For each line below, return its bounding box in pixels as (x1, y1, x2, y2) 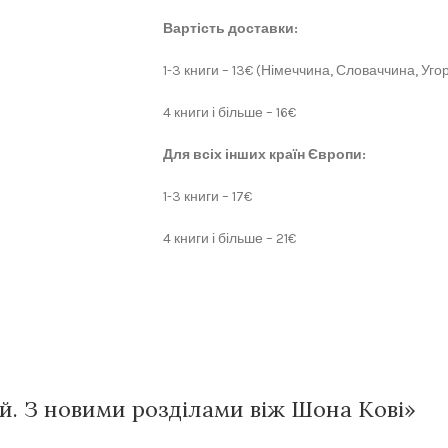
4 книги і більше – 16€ (163, 104, 296, 121)
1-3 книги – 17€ (163, 188, 252, 205)
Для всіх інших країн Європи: (163, 146, 366, 163)
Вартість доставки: (163, 20, 298, 37)
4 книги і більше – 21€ (163, 230, 296, 247)
